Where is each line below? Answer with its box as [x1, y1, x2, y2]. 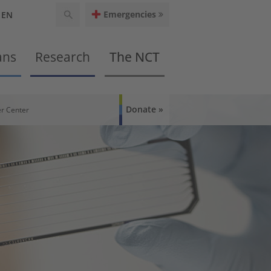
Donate [125, 103, 158, 116]
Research [35, 48, 91, 65]
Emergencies [103, 8, 158, 20]
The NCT [109, 48, 160, 65]
